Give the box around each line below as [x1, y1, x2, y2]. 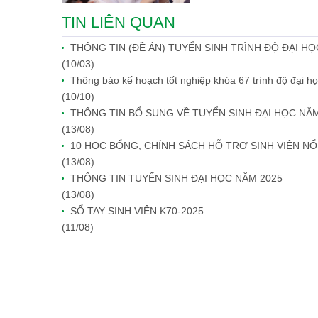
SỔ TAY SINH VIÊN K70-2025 [70, 205, 204, 216]
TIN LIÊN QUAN [62, 13, 175, 31]
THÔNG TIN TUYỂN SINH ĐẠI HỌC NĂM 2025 [70, 172, 283, 184]
